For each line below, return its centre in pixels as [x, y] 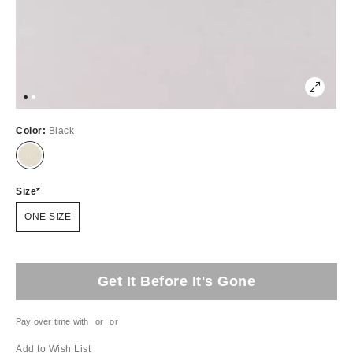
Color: [32, 130]
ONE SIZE [48, 216]
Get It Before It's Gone [176, 281]
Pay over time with [52, 321]
